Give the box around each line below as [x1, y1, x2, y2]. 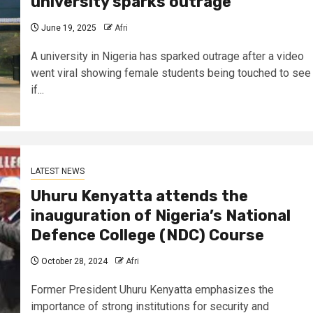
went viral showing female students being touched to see [30, 66, 311, 80]
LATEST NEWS [30, 166, 85, 176]
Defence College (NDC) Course [30, 225, 264, 245]
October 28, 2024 [38, 256, 108, 266]
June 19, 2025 [38, 22, 96, 33]
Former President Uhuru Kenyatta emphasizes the [30, 282, 274, 296]
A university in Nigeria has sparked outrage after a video [30, 49, 304, 63]
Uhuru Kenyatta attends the [30, 186, 248, 205]
